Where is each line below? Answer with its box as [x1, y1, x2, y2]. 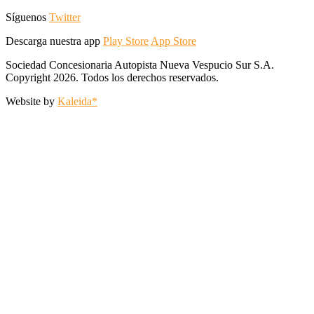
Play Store [103, 34, 149, 47]
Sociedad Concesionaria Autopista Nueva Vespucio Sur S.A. [6, 58, 274, 71]
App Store [151, 34, 196, 47]
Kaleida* [57, 95, 97, 107]
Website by [6, 95, 57, 107]
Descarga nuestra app [6, 34, 103, 47]
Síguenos [6, 11, 49, 23]
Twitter [49, 11, 81, 23]
